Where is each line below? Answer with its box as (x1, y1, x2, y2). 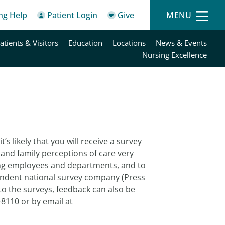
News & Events (155, 38, 207, 48)
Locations (112, 38, 146, 48)
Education (68, 38, 102, 48)
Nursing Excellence (142, 50, 207, 60)
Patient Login (47, 10, 97, 21)
